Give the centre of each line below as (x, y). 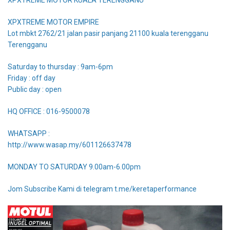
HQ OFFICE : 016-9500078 (49, 111)
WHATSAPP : (29, 133)
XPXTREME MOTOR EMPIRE (53, 22)
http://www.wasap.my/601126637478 (70, 145)
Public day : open (35, 89)
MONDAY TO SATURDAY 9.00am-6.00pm (74, 167)
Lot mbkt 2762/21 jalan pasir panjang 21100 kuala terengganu (108, 33)
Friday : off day (32, 78)
